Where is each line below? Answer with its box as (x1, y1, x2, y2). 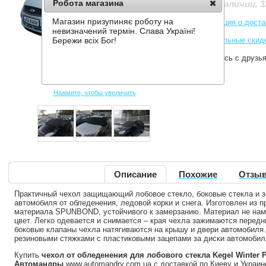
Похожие (179, 169, 217, 179)
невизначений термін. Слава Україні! (52, 26, 196, 36)
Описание (114, 169, 157, 179)
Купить (14, 251, 42, 259)
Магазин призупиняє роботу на (52, 17, 174, 27)
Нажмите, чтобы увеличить (53, 89, 136, 96)
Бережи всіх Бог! (52, 36, 117, 46)
